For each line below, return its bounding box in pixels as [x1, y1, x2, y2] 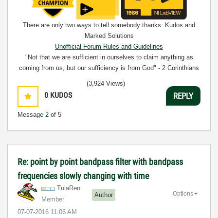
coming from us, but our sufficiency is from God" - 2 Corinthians [19, 64, 199, 72]
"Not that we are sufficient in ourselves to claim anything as [25, 54, 193, 61]
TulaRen [57, 184, 80, 192]
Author [94, 191, 113, 199]
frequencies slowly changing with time [18, 171, 149, 181]
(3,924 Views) [87, 80, 125, 87]
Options [173, 190, 193, 197]
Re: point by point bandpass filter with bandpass [18, 157, 183, 167]
